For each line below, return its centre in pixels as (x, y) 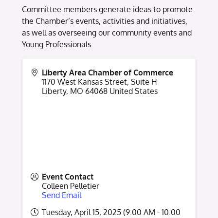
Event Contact (68, 177)
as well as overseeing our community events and (107, 33)
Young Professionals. (57, 44)
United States (134, 91)
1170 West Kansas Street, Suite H (100, 82)
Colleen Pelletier (71, 186)
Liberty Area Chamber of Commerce (108, 73)
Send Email (62, 195)
